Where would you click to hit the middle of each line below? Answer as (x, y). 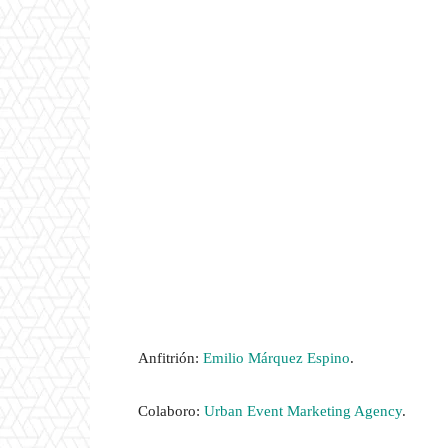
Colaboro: (171, 411)
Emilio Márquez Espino (276, 358)
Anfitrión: (170, 358)
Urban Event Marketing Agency (303, 411)
